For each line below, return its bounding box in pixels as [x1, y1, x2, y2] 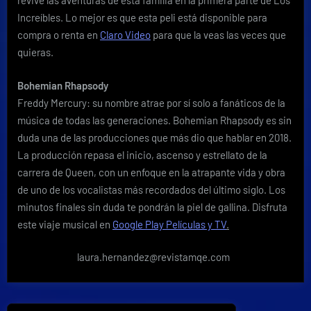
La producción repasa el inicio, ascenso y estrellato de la [17, 148, 267, 161]
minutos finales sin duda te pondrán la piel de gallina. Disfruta [17, 200, 287, 213]
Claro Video [100, 28, 151, 42]
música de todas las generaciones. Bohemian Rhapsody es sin [17, 113, 292, 126]
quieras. [17, 46, 53, 59]
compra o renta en [17, 28, 100, 42]
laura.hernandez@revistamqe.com [77, 251, 230, 264]
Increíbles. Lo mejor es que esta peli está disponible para [17, 11, 267, 24]
